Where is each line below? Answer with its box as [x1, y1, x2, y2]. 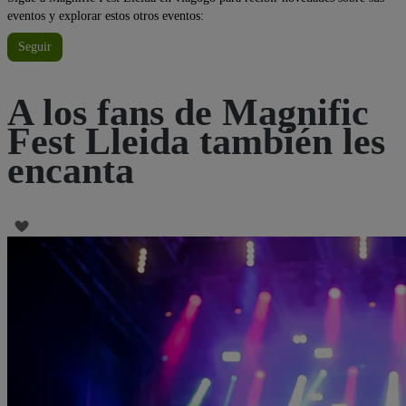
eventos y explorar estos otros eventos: [7, 9, 204, 24]
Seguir [18, 40, 52, 54]
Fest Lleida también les [7, 121, 385, 163]
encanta [7, 150, 134, 192]
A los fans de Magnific [7, 92, 369, 134]
